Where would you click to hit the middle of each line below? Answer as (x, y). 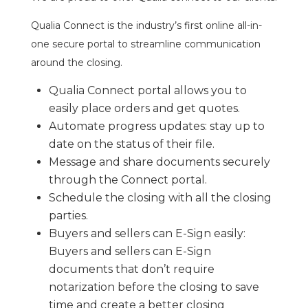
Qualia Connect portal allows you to (147, 90)
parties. (68, 215)
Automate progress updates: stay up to (156, 126)
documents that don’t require (131, 269)
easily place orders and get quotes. (144, 108)
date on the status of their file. (131, 144)
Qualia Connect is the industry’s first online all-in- (146, 25)
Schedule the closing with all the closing (160, 197)
